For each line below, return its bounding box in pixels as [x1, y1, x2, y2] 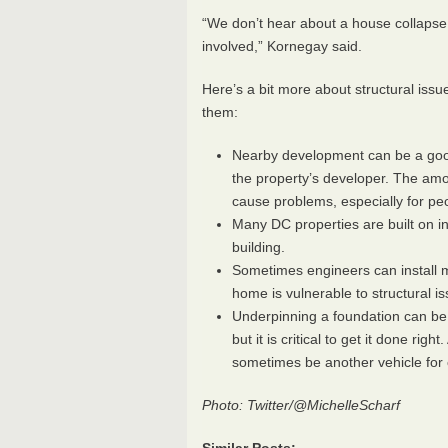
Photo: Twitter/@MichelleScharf [202, 397, 400, 413]
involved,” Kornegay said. [202, 38, 362, 54]
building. [232, 239, 285, 255]
